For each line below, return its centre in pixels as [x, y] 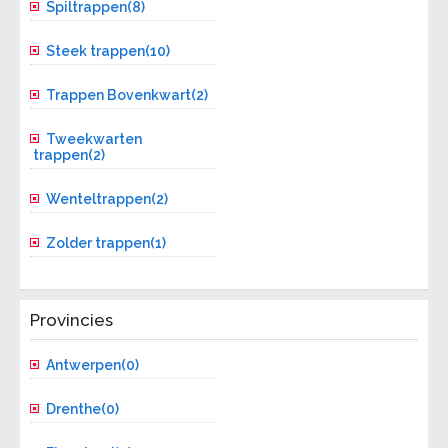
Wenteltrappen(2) [107, 199]
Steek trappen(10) [108, 51]
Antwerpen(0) [93, 365]
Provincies [72, 320]
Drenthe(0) [83, 409]
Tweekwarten [94, 139]
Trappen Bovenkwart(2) [127, 95]
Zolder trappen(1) [106, 243]
